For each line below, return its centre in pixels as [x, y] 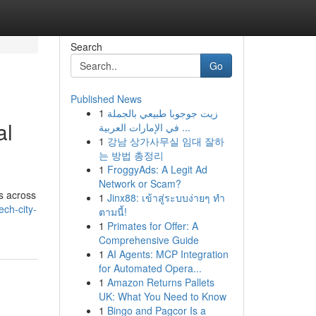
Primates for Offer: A [152, 226]
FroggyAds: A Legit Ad [157, 169]
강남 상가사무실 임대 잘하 [165, 141]
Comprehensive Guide [148, 240]
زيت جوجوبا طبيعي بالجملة [162, 113]
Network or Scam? [140, 183]
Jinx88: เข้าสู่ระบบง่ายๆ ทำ [166, 197]
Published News [106, 99]
